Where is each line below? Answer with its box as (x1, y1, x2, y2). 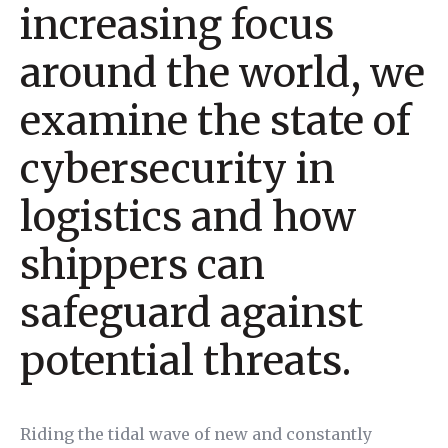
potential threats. (20, 336, 351, 386)
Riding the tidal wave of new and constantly (20, 424, 372, 444)
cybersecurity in (20, 144, 335, 194)
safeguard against (20, 288, 363, 338)
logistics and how (20, 192, 356, 242)
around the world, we (20, 48, 425, 98)
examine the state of (20, 96, 411, 146)
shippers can (20, 240, 265, 290)
